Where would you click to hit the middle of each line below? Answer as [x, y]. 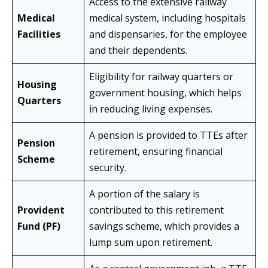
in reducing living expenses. [151, 109]
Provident [41, 210]
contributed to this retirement [156, 210]
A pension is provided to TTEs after [168, 135]
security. [108, 168]
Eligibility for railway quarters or [161, 77]
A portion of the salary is [144, 194]
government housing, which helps [165, 93]
